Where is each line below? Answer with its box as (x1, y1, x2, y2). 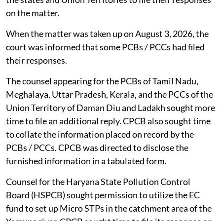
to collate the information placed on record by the (6, 129, 194, 140)
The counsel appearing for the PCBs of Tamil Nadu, (6, 75, 198, 87)
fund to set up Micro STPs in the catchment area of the (6, 203, 212, 214)
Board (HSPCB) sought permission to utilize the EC (6, 189, 200, 201)
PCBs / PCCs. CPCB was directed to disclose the (6, 142, 188, 153)
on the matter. (6, 7, 60, 19)
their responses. (6, 55, 67, 66)
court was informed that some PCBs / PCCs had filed (6, 41, 205, 53)
